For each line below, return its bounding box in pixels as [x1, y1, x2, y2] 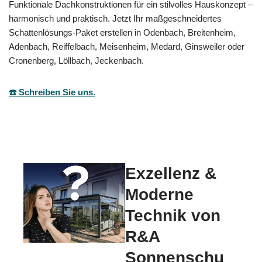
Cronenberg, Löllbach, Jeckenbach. [9, 56, 144, 66]
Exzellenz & [125, 164, 216, 183]
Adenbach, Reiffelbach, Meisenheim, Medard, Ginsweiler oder [9, 42, 244, 52]
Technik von [125, 206, 220, 225]
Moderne [125, 185, 194, 204]
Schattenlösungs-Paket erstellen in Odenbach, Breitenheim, [9, 27, 236, 38]
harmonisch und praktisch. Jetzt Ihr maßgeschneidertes [9, 13, 222, 24]
